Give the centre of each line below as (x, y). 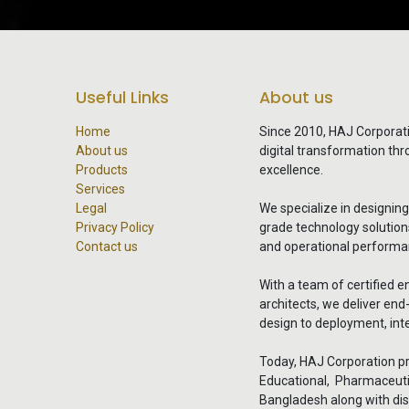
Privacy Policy (115, 228)
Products (101, 170)
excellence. (291, 170)
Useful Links (122, 98)
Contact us (106, 247)
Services (100, 189)
